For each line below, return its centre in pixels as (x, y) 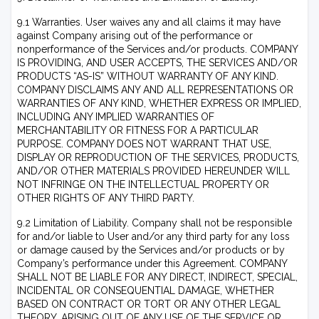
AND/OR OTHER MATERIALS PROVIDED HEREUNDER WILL (153, 171)
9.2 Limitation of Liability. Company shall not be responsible (155, 223)
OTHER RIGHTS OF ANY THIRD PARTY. (106, 198)
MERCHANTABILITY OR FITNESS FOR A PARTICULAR (138, 130)
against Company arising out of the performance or (135, 36)
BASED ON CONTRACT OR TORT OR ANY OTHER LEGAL (149, 304)
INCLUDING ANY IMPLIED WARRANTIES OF (116, 117)
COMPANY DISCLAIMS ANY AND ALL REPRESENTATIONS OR (155, 90)
